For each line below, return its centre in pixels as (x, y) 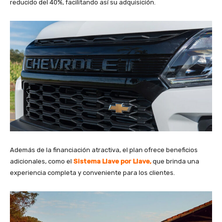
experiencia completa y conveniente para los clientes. (92, 172)
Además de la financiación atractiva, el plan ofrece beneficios (104, 150)
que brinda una (176, 161)
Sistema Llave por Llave (111, 161)
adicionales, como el (42, 161)
